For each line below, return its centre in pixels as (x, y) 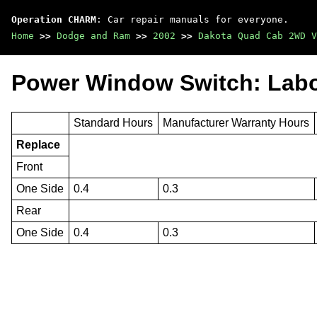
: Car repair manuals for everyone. (192, 19)
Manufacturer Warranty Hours (236, 122)
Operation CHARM (54, 19)
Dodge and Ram (93, 36)
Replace (39, 144)
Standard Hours (114, 122)
